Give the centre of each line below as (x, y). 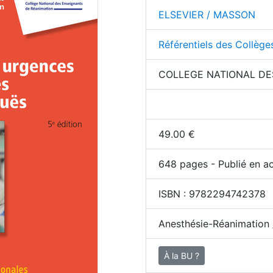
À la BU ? (182, 256)
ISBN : (174, 194)
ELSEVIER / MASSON (207, 15)
